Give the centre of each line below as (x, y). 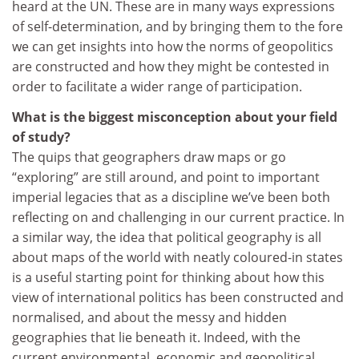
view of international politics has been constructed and (178, 297)
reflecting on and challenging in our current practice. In (178, 217)
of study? (41, 137)
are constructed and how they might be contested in (171, 67)
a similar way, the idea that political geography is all (167, 237)
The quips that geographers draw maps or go (149, 157)
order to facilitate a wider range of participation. (157, 87)
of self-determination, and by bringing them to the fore (177, 27)
